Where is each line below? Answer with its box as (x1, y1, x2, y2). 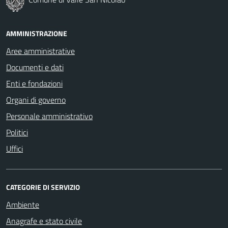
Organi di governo (6, 93, 66, 106)
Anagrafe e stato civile (6, 214, 82, 227)
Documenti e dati (6, 61, 64, 73)
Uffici (6, 142, 23, 155)
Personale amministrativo (6, 109, 93, 122)
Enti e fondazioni (6, 77, 63, 90)
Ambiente (6, 198, 39, 211)
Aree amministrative (6, 44, 75, 57)
